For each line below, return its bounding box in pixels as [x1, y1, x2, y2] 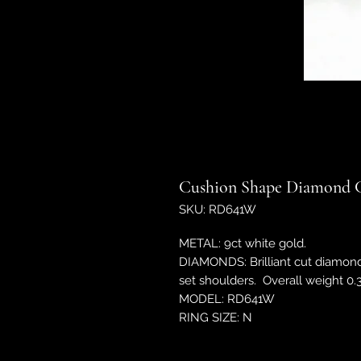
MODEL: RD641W [179, 292, 275, 306]
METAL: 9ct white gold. [179, 236, 306, 251]
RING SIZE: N [179, 310, 252, 325]
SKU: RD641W [179, 202, 256, 217]
